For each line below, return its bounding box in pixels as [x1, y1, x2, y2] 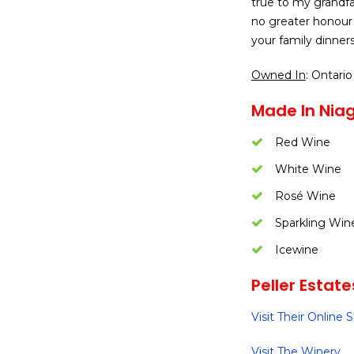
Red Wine [274, 135, 330, 149]
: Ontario [305, 68, 352, 82]
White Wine [274, 162, 341, 176]
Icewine [274, 243, 318, 257]
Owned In [250, 68, 306, 82]
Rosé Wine [274, 189, 336, 203]
